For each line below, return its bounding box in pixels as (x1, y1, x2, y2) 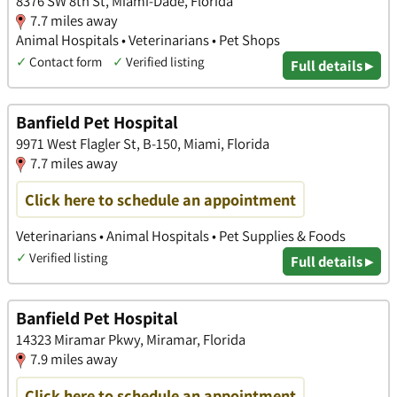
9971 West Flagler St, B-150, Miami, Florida (16, 133, 269, 153)
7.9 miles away (30, 348, 118, 369)
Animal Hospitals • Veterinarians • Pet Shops (16, 29, 280, 50)
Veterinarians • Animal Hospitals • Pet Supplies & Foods (16, 225, 346, 245)
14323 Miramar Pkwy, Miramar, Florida (16, 329, 245, 349)
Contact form (29, 52, 102, 70)
